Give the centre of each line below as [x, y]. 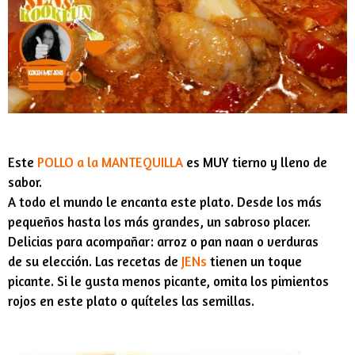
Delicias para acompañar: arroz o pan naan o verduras [163, 242]
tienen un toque [254, 262]
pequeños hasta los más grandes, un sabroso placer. [159, 222]
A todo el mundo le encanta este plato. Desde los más [165, 202]
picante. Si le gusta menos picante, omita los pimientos [168, 282]
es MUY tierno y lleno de [255, 163]
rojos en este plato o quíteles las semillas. [131, 302]
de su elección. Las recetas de [95, 262]
